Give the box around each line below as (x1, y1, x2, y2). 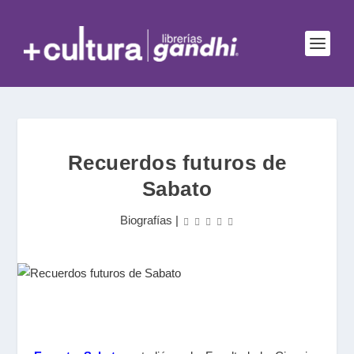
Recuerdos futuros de (67, 151, 287, 175)
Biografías (120, 213, 172, 227)
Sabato (141, 177, 213, 201)
